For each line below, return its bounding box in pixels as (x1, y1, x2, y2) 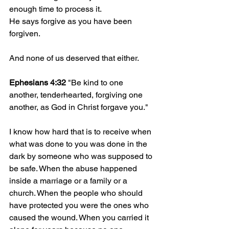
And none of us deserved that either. (9, 53, 139, 63)
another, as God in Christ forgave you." (9, 102, 148, 112)
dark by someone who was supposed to (9, 151, 154, 161)
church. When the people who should (9, 188, 145, 198)
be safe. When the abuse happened (9, 163, 139, 173)
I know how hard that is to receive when (9, 126, 153, 136)
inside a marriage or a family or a (9, 175, 129, 186)
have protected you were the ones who (9, 200, 151, 210)
